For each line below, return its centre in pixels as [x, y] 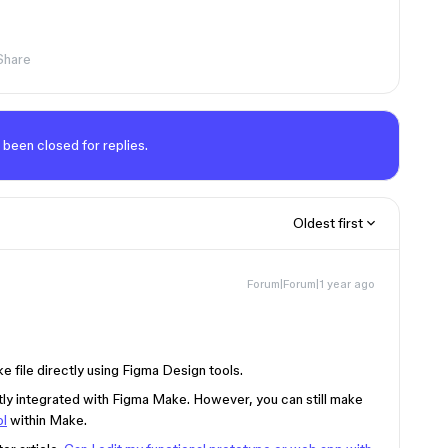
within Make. [47, 420]
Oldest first [328, 223]
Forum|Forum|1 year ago [311, 283]
